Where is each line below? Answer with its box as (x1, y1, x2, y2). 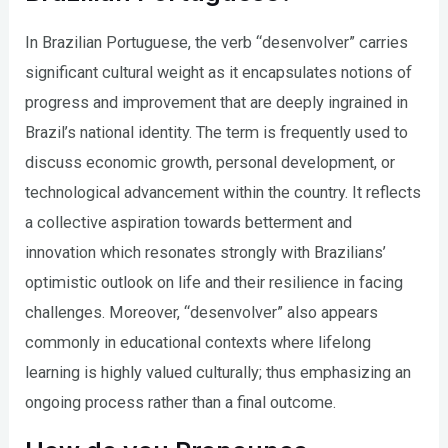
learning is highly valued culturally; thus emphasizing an (25, 363, 412, 383)
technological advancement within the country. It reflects (25, 183, 422, 203)
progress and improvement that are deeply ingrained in (25, 93, 409, 113)
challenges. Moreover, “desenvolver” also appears (25, 303, 379, 323)
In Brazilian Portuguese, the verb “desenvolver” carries (25, 33, 409, 53)
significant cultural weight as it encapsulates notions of (25, 63, 413, 83)
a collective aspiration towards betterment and (25, 213, 353, 233)
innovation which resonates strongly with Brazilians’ (25, 243, 387, 263)
